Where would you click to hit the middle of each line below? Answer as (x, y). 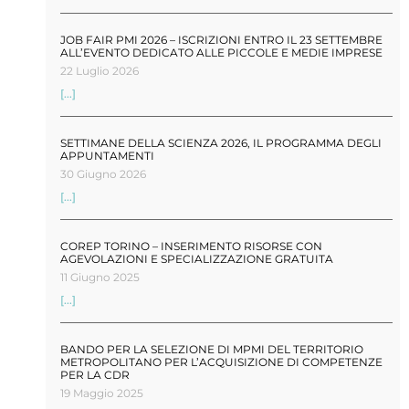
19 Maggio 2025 (102, 393)
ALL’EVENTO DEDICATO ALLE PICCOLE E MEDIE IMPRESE (221, 52)
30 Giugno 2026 (103, 173)
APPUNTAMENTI (107, 155)
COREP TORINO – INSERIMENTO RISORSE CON (191, 246)
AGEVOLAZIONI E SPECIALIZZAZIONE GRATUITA (197, 258)
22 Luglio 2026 (100, 70)
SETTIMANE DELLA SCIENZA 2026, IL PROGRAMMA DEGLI (221, 142)
